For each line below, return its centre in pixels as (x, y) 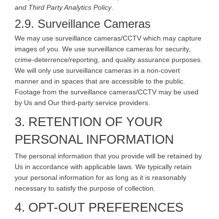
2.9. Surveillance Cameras (83, 23)
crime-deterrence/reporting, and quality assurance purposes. (109, 59)
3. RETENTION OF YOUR (89, 121)
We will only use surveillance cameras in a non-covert (97, 70)
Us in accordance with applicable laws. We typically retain (103, 166)
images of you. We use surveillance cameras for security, (103, 49)
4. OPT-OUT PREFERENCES (99, 207)
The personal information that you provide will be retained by (108, 156)
